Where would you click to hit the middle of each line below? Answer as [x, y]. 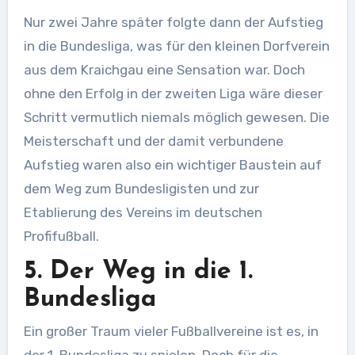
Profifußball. [61, 237]
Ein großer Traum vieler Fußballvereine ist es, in [171, 331]
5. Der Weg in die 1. [138, 272]
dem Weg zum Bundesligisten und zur [141, 189]
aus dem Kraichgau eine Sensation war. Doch [164, 70]
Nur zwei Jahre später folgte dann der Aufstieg [173, 23]
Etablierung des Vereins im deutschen [143, 213]
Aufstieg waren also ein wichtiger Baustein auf [172, 165]
